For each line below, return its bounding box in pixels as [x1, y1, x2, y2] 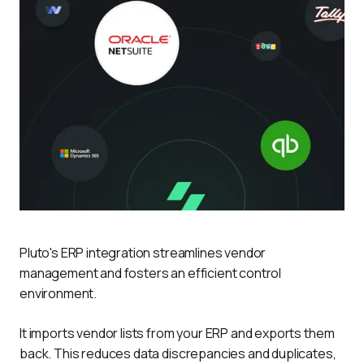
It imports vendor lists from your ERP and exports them [19, 324, 337, 343]
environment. [19, 284, 97, 303]
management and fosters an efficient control [19, 264, 284, 283]
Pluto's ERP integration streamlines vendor [19, 244, 269, 262]
